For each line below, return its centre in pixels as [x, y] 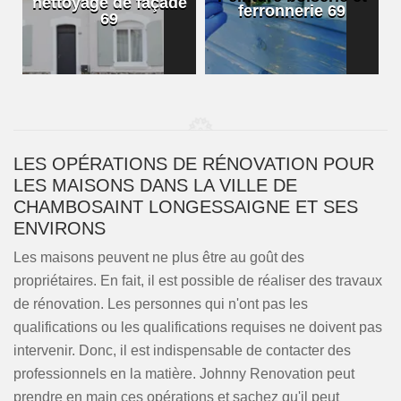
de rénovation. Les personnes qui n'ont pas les [161, 304]
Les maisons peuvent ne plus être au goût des [159, 257]
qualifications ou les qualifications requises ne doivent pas [198, 327]
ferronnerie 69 [292, 11]
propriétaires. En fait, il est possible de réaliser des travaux [198, 281]
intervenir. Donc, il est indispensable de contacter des [182, 350]
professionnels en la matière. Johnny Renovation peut [184, 374]
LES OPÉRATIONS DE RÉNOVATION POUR [194, 164]
